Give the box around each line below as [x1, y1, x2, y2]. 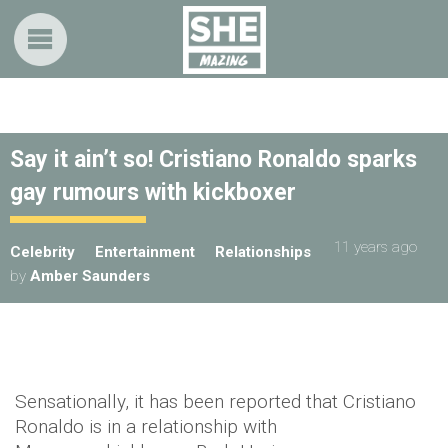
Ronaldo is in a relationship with [15, 415, 277, 438]
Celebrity [10, 243, 75, 261]
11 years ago [334, 238, 417, 256]
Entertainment [95, 243, 195, 261]
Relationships [215, 243, 311, 261]
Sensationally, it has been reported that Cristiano [15, 390, 416, 413]
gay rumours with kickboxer [10, 179, 296, 206]
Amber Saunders [30, 267, 150, 285]
